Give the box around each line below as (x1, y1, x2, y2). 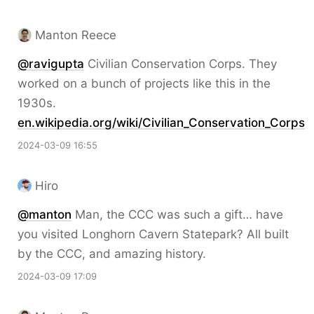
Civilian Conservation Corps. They (84, 57, 277, 71)
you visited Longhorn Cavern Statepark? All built (18, 227, 289, 241)
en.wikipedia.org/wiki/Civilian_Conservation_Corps (18, 116, 305, 130)
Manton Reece (35, 28, 116, 42)
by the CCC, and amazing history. (18, 247, 206, 261)
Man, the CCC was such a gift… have (71, 207, 283, 221)
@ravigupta (18, 57, 84, 71)
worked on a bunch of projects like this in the (18, 76, 271, 90)
